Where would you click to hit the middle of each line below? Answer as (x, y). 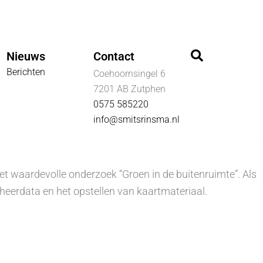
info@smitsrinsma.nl (136, 119)
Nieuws (26, 56)
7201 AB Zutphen (129, 89)
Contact (114, 56)
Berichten (26, 72)
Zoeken (212, 55)
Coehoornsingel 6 (129, 74)
